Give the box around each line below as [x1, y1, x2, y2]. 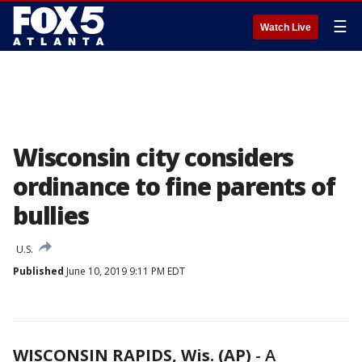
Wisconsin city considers [13, 141, 294, 174]
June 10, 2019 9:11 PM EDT [64, 264, 185, 278]
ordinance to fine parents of [13, 170, 335, 203]
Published [13, 264, 64, 278]
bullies [13, 199, 89, 232]
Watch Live [260, 22, 311, 33]
